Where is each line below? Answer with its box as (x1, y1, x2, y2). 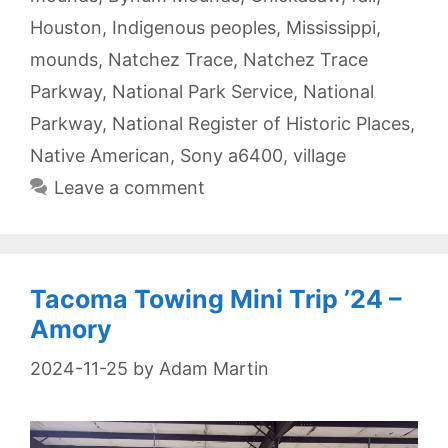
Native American (30, 145, 170, 167)
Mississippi (286, 17, 376, 39)
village (293, 145, 346, 167)
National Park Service (112, 81, 293, 103)
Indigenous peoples (112, 17, 276, 39)
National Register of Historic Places (112, 113, 410, 135)
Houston (30, 17, 102, 39)
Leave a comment (53, 177, 205, 199)
